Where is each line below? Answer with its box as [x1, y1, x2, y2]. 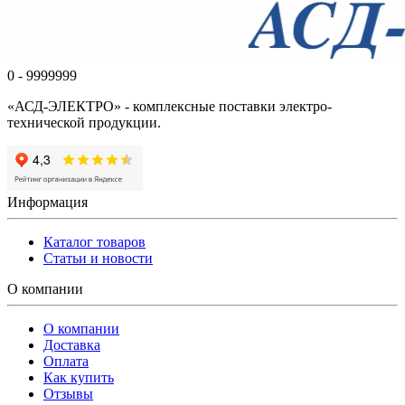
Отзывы [43, 386, 93, 402]
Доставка [43, 337, 100, 353]
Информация [7, 194, 88, 211]
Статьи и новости [43, 250, 153, 267]
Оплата [43, 353, 89, 370]
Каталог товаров [43, 234, 146, 250]
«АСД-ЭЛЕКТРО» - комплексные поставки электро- [7, 99, 332, 115]
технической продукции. [7, 115, 161, 131]
